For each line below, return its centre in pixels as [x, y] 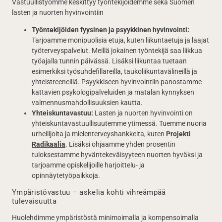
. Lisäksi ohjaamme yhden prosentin [120, 144]
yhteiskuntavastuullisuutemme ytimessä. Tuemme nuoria [119, 123]
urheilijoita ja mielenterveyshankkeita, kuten [99, 134]
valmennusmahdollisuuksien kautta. [87, 103]
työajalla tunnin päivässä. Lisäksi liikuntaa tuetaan [109, 61]
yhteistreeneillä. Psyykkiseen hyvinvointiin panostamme [117, 82]
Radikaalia [49, 144]
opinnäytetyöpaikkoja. [66, 175]
